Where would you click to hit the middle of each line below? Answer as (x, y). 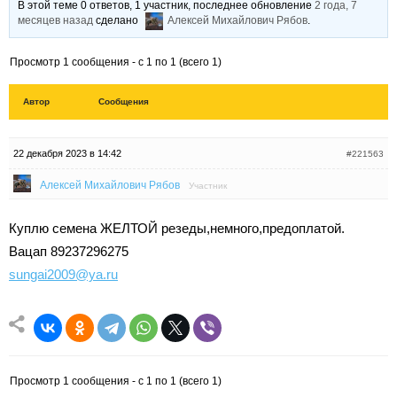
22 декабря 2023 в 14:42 (67, 153)
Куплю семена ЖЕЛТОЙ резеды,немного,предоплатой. (177, 228)
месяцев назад (56, 21)
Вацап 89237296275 (69, 251)
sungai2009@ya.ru (63, 274)
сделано (117, 21)
